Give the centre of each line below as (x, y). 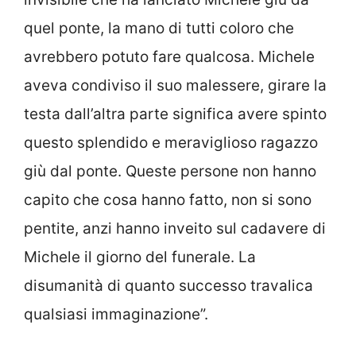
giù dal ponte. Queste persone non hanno (170, 171)
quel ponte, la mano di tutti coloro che (159, 28)
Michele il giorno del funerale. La (140, 257)
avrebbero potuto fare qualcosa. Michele (169, 56)
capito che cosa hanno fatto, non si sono (168, 199)
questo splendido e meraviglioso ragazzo (171, 142)
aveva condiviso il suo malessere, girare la (175, 85)
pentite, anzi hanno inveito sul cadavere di (175, 228)
